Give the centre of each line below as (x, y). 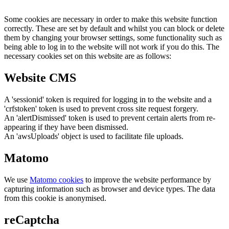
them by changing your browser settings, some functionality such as (113, 38)
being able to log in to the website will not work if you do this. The (112, 47)
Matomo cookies (56, 180)
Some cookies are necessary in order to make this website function (111, 19)
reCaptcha (32, 220)
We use (17, 180)
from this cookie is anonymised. (55, 198)
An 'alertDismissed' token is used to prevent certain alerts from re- (110, 118)
